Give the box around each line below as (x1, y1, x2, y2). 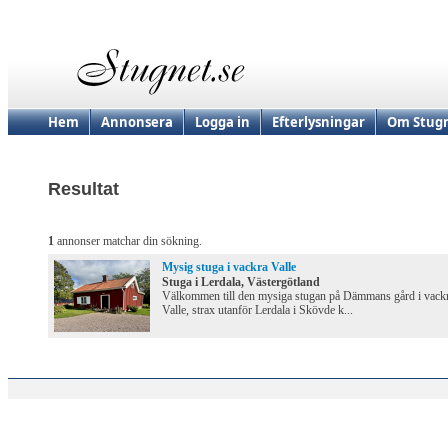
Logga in (195, 113, 250, 131)
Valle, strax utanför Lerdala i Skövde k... (162, 303, 353, 318)
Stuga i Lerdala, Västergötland (162, 275, 320, 290)
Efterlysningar (272, 113, 365, 131)
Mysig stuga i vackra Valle (162, 260, 296, 275)
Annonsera (101, 113, 173, 131)
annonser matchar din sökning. (54, 234, 202, 249)
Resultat (48, 179, 119, 200)
